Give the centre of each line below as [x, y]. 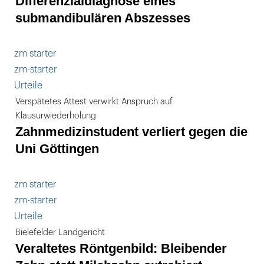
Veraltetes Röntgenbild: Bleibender [121, 248]
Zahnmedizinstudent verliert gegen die [131, 132]
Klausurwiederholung [56, 116]
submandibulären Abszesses [103, 18]
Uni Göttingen [57, 149]
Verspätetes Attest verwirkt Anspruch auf [94, 102]
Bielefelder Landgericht [60, 232]
